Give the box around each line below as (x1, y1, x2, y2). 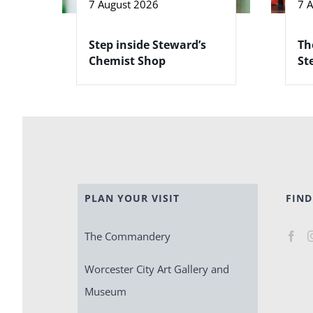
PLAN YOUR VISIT (84, 191, 180, 205)
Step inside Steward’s (89, 37, 206, 53)
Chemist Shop (89, 53, 166, 69)
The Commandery (84, 229, 170, 244)
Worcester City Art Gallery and (84, 262, 229, 277)
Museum (84, 284, 126, 299)
